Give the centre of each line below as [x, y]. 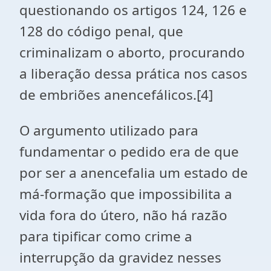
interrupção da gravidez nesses [120, 257]
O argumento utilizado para [109, 130]
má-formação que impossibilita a [126, 194]
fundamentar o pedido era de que [129, 152]
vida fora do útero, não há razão [123, 215]
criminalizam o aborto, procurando [132, 52]
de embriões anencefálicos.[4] [116, 95]
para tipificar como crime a [106, 236]
